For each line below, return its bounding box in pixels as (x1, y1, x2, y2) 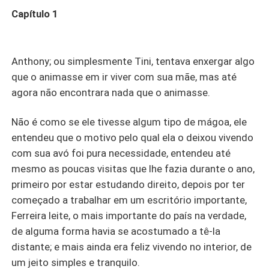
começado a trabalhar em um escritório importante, (11, 194, 247, 207)
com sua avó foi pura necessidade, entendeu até (11, 147, 231, 160)
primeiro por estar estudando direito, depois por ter (11, 178, 246, 191)
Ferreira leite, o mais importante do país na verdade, (11, 210, 247, 222)
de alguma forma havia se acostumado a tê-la (11, 225, 221, 238)
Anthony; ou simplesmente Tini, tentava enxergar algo (11, 55, 255, 67)
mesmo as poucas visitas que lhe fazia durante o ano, (11, 163, 255, 175)
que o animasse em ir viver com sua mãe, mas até (11, 70, 237, 83)
